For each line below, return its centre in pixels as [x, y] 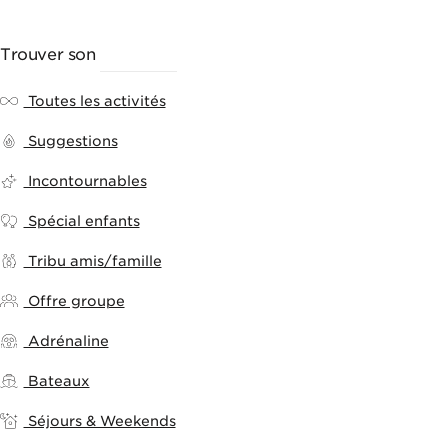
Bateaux [56, 381]
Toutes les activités [94, 101]
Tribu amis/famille [92, 261]
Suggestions [70, 141]
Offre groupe [74, 301]
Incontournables [85, 181]
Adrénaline [66, 341]
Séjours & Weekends [99, 421]
